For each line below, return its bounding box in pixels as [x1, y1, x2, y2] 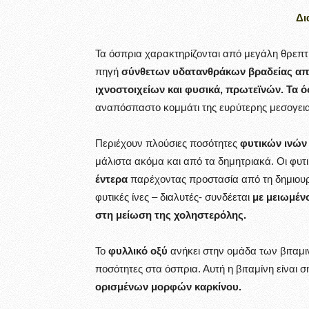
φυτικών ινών [237, 137, 307, 149]
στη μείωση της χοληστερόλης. [95, 209, 246, 221]
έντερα [95, 173, 128, 185]
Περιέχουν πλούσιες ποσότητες [95, 137, 237, 149]
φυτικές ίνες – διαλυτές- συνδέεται [95, 191, 252, 203]
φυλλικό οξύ [106, 245, 170, 257]
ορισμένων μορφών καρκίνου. [95, 281, 241, 292]
